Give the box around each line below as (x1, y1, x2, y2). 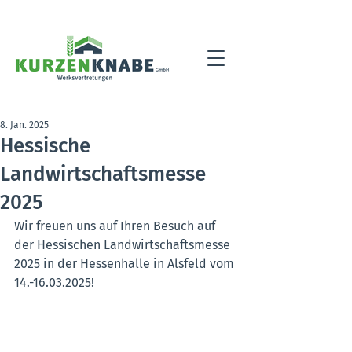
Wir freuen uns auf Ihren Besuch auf (14, 218, 218, 233)
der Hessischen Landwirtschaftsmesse (14, 237, 233, 252)
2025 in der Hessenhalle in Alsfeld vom (14, 256, 237, 271)
